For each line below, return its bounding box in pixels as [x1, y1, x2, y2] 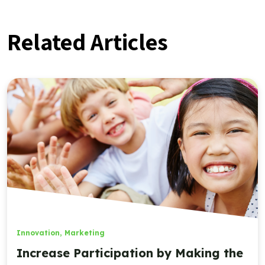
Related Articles [7, 26, 168, 57]
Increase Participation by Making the [17, 245, 243, 261]
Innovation [17, 228, 60, 238]
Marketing [64, 228, 105, 238]
